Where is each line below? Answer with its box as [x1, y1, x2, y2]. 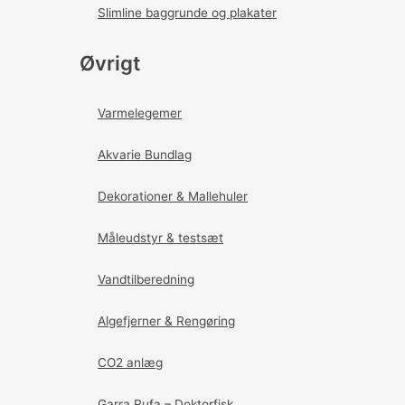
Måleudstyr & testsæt [98, 231, 223, 246]
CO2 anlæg [98, 355, 163, 371]
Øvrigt [80, 50, 140, 75]
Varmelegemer [98, 106, 182, 121]
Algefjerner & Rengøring [98, 314, 235, 329]
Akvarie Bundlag [98, 147, 192, 163]
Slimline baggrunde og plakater [98, 5, 277, 21]
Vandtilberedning [98, 272, 194, 287]
